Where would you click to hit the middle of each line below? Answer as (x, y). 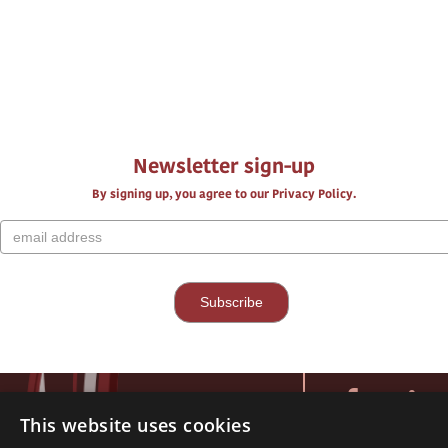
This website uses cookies (135, 425)
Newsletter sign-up (224, 166)
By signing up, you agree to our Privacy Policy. (224, 193)
